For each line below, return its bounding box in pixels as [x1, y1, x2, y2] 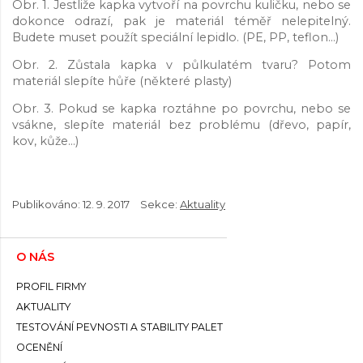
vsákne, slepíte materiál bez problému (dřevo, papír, [12, 117, 351, 133]
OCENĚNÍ [16, 341, 62, 354]
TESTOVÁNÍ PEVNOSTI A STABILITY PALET [16, 321, 223, 334]
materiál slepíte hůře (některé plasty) [12, 74, 232, 89]
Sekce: [140, 198, 180, 211]
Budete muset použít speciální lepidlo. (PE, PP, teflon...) [12, 29, 339, 45]
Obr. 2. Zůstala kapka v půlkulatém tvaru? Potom [12, 58, 351, 73]
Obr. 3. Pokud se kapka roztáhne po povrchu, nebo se [12, 101, 351, 117]
